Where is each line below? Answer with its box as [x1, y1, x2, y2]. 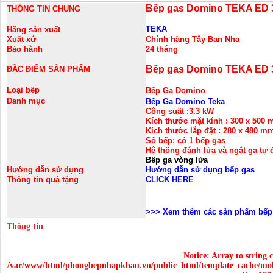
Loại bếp [7, 85, 40, 94]
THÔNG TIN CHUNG [7, 4, 80, 13]
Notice [183, 250, 207, 260]
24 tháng [146, 44, 180, 54]
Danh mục [7, 96, 45, 105]
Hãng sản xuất [7, 24, 60, 34]
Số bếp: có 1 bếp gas [146, 135, 225, 145]
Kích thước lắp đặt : [146, 126, 223, 135]
